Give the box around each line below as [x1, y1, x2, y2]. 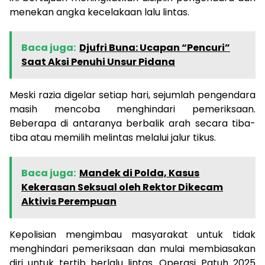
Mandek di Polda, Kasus [79, 166, 199, 180]
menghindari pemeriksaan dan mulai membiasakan [9, 241, 256, 256]
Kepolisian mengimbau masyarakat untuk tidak [9, 227, 256, 241]
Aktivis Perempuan [21, 194, 117, 208]
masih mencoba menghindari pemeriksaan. [9, 102, 256, 116]
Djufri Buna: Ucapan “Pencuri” [79, 40, 230, 54]
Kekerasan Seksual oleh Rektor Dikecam [21, 180, 223, 194]
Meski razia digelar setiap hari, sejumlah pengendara [9, 88, 256, 102]
